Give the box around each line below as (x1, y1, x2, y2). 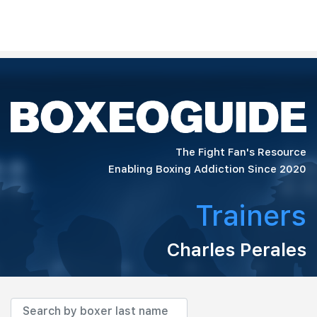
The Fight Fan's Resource (175, 145, 306, 158)
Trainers (195, 198, 306, 233)
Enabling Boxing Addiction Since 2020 (108, 162, 306, 175)
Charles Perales (167, 238, 306, 260)
